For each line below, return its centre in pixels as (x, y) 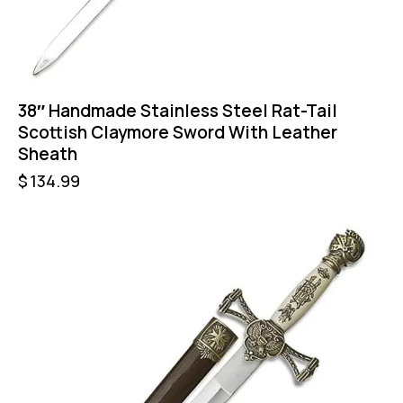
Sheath (48, 153)
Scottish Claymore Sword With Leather (178, 132)
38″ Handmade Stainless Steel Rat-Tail (178, 110)
